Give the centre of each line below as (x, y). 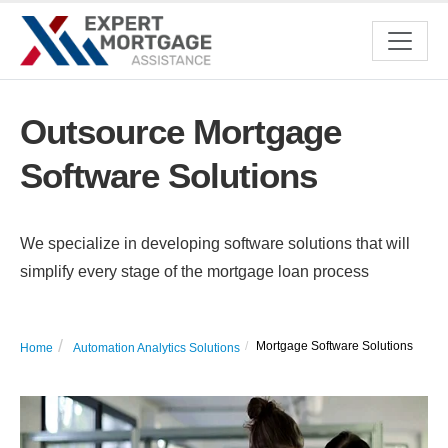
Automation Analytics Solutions (156, 348)
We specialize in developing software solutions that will (215, 243)
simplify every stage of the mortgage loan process (194, 271)
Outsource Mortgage (180, 131)
